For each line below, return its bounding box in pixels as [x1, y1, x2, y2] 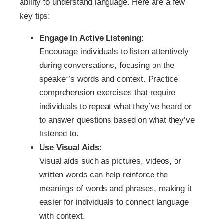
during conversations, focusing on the [39, 60, 175, 70]
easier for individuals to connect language [39, 197, 189, 207]
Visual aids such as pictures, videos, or [39, 156, 181, 166]
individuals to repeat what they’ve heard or [39, 101, 192, 111]
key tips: [20, 11, 51, 21]
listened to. [39, 129, 79, 138]
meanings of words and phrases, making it [39, 183, 192, 193]
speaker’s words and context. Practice [39, 74, 178, 84]
